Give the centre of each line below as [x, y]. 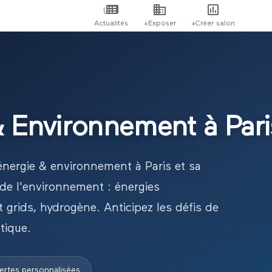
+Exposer [160, 23]
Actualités [111, 23]
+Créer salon [213, 23]
